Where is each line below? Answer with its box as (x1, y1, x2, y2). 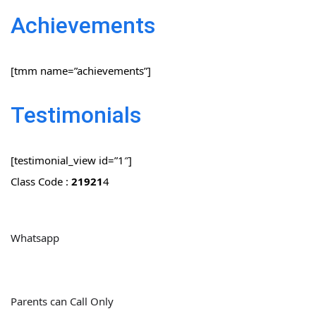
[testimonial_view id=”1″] (11, 153, 132, 168)
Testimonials (11, 102, 141, 129)
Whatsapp (11, 231, 59, 245)
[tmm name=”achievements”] (11, 63, 151, 78)
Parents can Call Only (11, 294, 114, 309)
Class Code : (11, 174, 71, 189)
